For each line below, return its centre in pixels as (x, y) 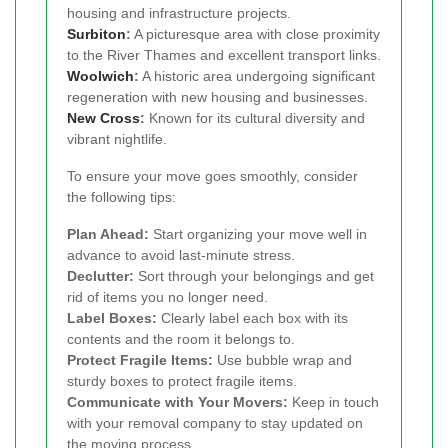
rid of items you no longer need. (167, 297)
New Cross (103, 118)
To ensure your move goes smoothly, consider (212, 176)
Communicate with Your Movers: (177, 402)
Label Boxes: (112, 318)
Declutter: (100, 276)
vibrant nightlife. (117, 139)
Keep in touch (333, 402)
